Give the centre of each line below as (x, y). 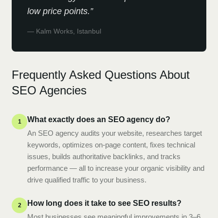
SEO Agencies (49, 90)
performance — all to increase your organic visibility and (116, 168)
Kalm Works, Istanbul (69, 31)
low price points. (59, 11)
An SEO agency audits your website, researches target (115, 133)
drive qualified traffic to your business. (87, 180)
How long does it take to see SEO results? (104, 203)
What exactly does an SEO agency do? (99, 119)
